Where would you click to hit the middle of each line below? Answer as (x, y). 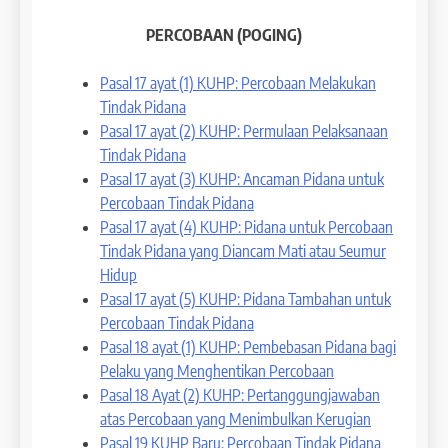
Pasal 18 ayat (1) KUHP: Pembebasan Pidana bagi (248, 346)
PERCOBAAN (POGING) (224, 34)
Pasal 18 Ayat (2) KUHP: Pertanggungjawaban (240, 394)
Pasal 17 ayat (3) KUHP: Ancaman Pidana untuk (242, 178)
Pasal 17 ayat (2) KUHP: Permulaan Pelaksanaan (244, 130)
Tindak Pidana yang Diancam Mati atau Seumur (243, 250)
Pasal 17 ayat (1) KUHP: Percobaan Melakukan (238, 82)
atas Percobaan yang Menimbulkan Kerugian (235, 418)
